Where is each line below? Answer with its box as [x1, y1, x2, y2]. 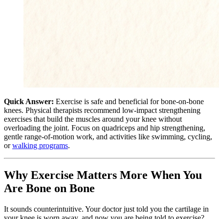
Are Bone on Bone [4, 181, 95, 195]
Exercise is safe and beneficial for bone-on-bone [54, 97, 204, 106]
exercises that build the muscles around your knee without [4, 114, 182, 123]
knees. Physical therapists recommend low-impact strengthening [4, 106, 200, 114]
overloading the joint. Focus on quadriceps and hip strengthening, [4, 123, 205, 132]
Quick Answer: [4, 97, 54, 106]
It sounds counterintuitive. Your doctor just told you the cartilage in [4, 204, 209, 213]
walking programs [12, 141, 68, 150]
